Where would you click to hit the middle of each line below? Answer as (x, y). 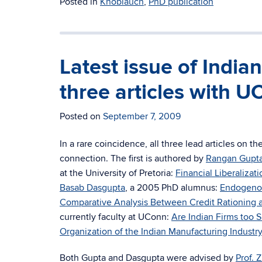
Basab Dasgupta (92, 188)
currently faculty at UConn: (116, 217)
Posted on (81, 116)
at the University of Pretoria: (118, 173)
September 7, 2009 (142, 116)
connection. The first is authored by (133, 158)
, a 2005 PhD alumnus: (173, 188)
